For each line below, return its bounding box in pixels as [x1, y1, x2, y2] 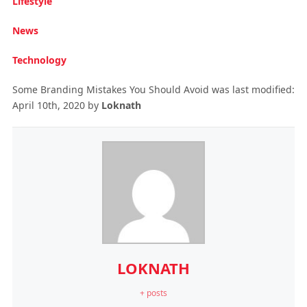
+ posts [139, 286, 167, 299]
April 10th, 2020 [12, 98, 85, 112]
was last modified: [208, 82, 295, 96]
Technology [12, 53, 66, 66]
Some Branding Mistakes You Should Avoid [12, 82, 209, 96]
